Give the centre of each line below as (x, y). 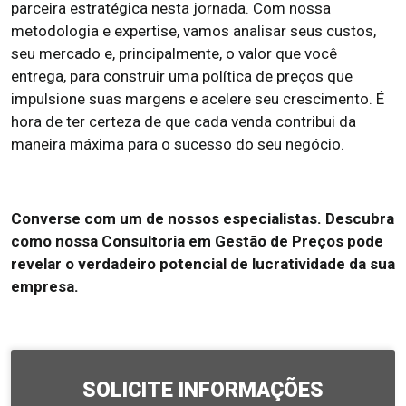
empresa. (45, 286)
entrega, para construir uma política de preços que (182, 76)
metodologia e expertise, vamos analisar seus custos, (193, 31)
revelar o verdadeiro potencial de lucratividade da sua (203, 264)
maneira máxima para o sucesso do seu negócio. (178, 144)
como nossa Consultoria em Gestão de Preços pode (197, 241)
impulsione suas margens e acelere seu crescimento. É (198, 99)
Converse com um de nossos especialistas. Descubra (203, 218)
